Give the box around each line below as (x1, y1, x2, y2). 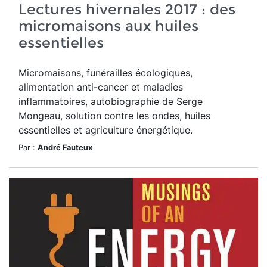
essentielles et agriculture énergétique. (18, 124, 193, 136)
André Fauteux (38, 143, 92, 152)
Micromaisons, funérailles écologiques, (18, 67, 193, 79)
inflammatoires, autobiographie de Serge (18, 95, 203, 107)
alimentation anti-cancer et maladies (18, 81, 183, 93)
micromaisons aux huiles (18, 17, 198, 35)
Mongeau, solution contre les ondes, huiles (18, 110, 210, 122)
